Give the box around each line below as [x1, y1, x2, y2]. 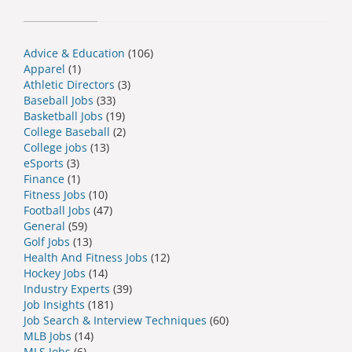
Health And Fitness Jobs [24, 249, 148, 265]
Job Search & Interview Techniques [24, 312, 207, 328]
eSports [24, 155, 64, 170]
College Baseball [24, 123, 110, 139]
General [24, 218, 65, 233]
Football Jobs [24, 202, 90, 218]
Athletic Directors [24, 76, 115, 92]
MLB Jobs [24, 328, 71, 343]
